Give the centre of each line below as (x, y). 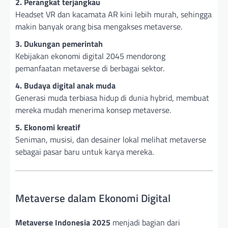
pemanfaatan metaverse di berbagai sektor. (90, 68)
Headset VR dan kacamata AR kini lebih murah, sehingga (113, 14)
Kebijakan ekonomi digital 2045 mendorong (90, 56)
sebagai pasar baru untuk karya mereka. (84, 151)
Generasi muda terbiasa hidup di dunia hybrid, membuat (112, 97)
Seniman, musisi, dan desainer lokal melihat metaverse (111, 139)
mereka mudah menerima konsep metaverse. (93, 110)
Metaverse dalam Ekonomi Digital (93, 198)
